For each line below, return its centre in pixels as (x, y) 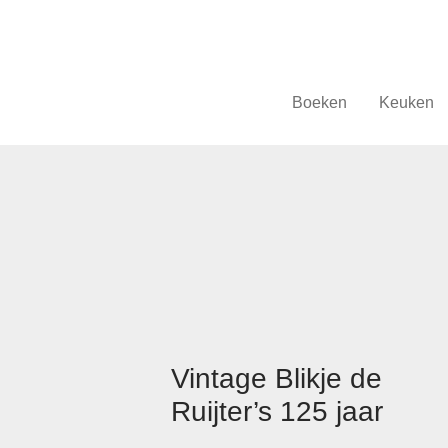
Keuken (406, 103)
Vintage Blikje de (277, 379)
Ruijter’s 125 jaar (277, 412)
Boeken (319, 103)
